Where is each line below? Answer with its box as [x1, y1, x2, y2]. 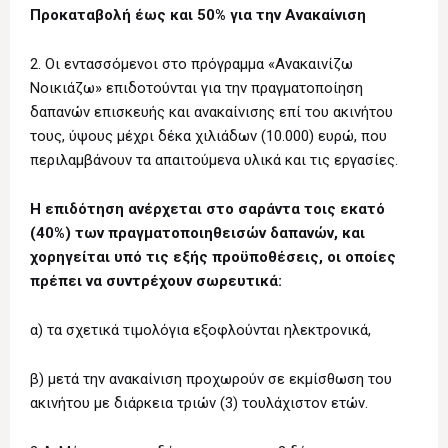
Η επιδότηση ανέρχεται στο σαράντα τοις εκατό [30, 200, 385, 219]
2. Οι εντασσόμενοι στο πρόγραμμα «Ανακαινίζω [30, 55, 353, 74]
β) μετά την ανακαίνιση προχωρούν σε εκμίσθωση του [30, 370, 392, 389]
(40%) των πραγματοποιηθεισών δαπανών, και [30, 224, 365, 243]
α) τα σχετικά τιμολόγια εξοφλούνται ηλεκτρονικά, [30, 321, 371, 340]
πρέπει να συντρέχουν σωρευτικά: [30, 272, 282, 291]
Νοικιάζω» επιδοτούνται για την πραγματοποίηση [30, 79, 363, 98]
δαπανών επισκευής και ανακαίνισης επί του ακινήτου [30, 103, 393, 122]
